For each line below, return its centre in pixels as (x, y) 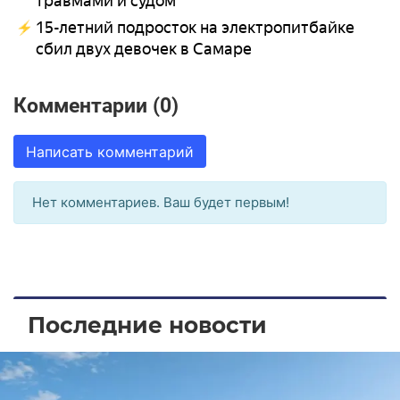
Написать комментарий (109, 151)
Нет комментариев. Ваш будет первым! (161, 203)
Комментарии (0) (96, 106)
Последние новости (147, 325)
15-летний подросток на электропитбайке (195, 28)
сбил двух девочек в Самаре (144, 50)
